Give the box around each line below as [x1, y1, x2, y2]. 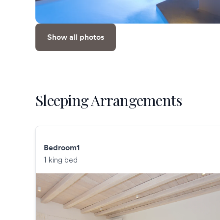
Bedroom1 [44, 142, 80, 153]
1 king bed [44, 155, 78, 165]
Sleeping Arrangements [35, 90, 182, 110]
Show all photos [47, 32, 104, 43]
